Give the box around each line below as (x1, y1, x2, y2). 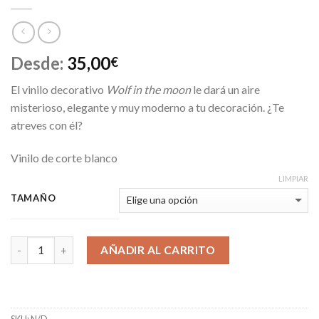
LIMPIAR (278, 173, 308, 183)
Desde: (11, 53, 67, 74)
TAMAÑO (11, 192, 56, 204)
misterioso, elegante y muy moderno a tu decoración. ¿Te (11, 100, 284, 115)
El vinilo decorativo (11, 83, 106, 97)
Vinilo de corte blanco (11, 151, 117, 165)
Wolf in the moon (106, 83, 191, 97)
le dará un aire (191, 83, 260, 97)
